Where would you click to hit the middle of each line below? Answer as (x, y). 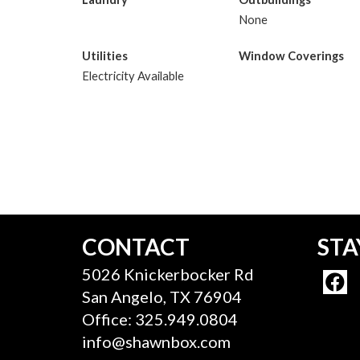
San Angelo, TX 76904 (162, 297)
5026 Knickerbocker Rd (168, 274)
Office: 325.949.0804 (160, 319)
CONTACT (136, 247)
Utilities (105, 55)
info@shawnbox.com (156, 342)
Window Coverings (291, 55)
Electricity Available (133, 76)
